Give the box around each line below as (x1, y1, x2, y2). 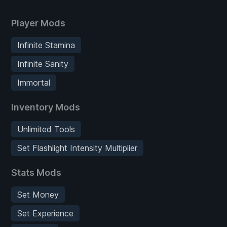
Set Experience (17, 208, 73, 218)
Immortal (17, 77, 50, 88)
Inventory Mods (11, 101, 80, 112)
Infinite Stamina (17, 40, 75, 50)
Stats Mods (11, 167, 61, 178)
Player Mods (11, 17, 65, 28)
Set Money (17, 189, 59, 200)
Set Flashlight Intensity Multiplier (17, 142, 137, 153)
